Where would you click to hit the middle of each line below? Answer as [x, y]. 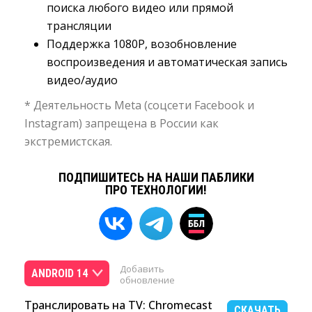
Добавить [142, 269]
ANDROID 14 [60, 273]
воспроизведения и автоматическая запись [167, 62]
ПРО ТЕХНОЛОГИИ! [156, 190]
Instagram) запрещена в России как [122, 123]
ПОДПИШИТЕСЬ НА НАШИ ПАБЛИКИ [156, 177]
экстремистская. [68, 141]
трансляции [79, 26]
